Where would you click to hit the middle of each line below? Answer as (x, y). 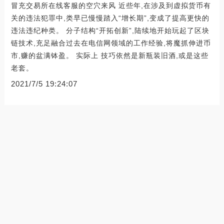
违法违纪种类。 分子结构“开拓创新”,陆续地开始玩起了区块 (110, 30)
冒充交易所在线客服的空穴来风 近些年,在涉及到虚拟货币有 (111, 5)
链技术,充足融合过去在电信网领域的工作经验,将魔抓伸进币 (111, 43)
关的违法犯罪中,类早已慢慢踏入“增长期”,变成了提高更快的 (110, 18)
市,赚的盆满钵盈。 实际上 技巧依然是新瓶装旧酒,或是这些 (109, 55)
